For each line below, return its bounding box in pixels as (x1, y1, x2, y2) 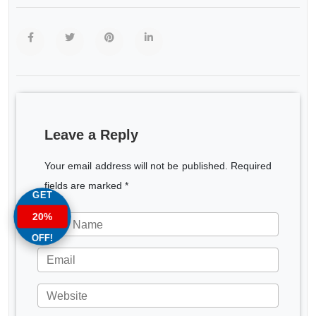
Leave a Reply (44, 127, 138, 142)
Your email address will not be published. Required (44, 160, 272, 171)
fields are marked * (44, 180, 128, 191)
